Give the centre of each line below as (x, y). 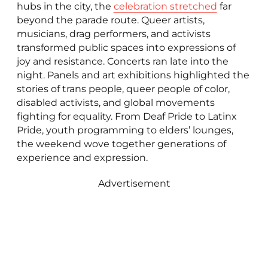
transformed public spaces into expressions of (126, 48)
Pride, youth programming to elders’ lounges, (125, 130)
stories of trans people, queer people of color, (123, 89)
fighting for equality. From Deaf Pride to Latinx (127, 117)
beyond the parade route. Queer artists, (110, 20)
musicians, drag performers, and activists (113, 34)
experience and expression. (82, 158)
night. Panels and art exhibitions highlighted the (133, 75)
